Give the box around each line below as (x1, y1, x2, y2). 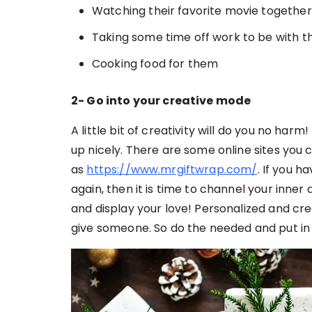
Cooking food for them (92, 55, 219, 72)
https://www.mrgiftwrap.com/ (86, 161, 258, 178)
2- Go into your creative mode (71, 92, 251, 109)
